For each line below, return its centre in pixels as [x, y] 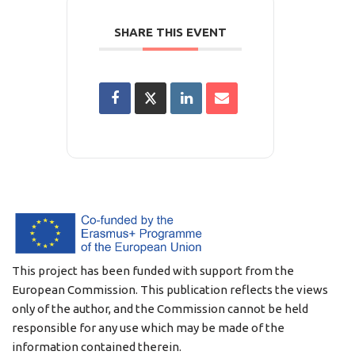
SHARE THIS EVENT [170, 32]
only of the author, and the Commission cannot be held [160, 309]
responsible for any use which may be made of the [148, 328]
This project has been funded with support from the [153, 271]
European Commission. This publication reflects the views [170, 290]
